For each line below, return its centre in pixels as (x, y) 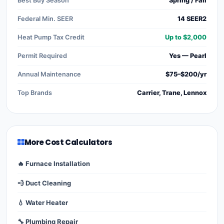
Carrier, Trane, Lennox (172, 92)
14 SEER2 (192, 18)
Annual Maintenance (49, 74)
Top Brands (35, 92)
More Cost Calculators (68, 142)
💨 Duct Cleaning (44, 183)
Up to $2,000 (186, 37)
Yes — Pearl (188, 55)
